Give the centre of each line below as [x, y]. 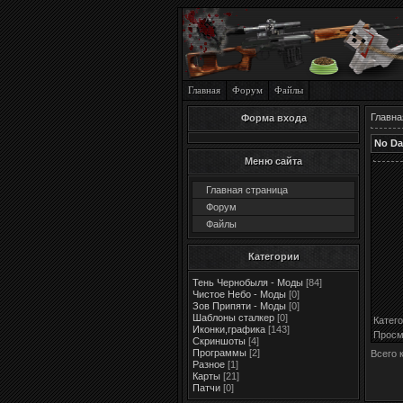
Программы [219, 353]
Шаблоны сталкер [233, 318]
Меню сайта [273, 161]
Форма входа [273, 118]
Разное [209, 364]
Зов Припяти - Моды [239, 306]
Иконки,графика [229, 329]
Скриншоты [219, 341]
